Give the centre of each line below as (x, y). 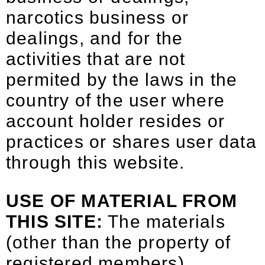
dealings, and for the (95, 38)
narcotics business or (98, 17)
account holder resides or (116, 121)
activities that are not (96, 59)
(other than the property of (119, 242)
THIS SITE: (54, 222)
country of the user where (116, 100)
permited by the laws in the (122, 80)
